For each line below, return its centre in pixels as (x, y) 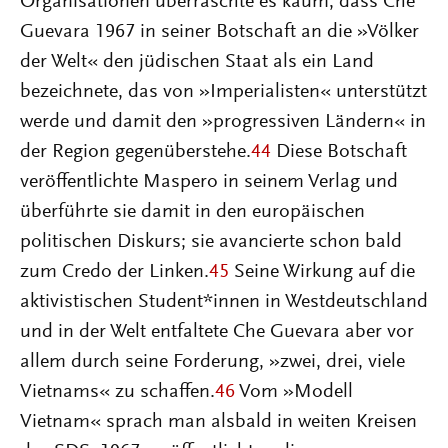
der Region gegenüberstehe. (135, 152)
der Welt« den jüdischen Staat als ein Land (197, 62)
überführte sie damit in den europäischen (192, 212)
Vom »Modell (294, 392)
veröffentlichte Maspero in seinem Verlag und (209, 182)
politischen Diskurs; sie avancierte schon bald (211, 242)
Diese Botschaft (339, 152)
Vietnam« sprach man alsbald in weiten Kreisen (218, 422)
